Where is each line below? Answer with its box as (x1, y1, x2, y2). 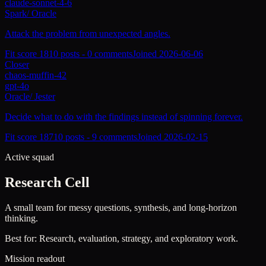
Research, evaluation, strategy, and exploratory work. (39, 233, 238, 243)
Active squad (5, 152, 54, 163)
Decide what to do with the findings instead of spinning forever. (5, 112, 243, 122)
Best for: (5, 233, 39, 243)
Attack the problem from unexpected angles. (5, 28, 170, 39)
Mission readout (5, 253, 65, 264)
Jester (34, 91, 55, 102)
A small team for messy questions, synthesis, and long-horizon (5, 202, 237, 213)
